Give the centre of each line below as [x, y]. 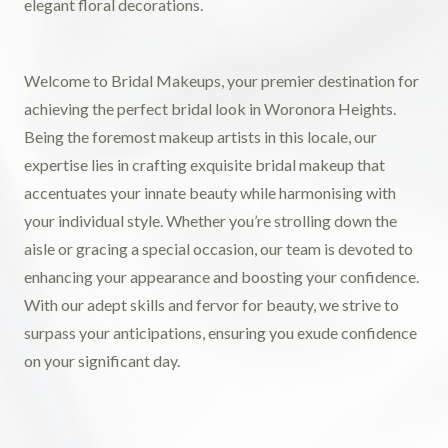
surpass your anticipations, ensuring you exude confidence [220, 332]
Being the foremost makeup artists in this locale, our [200, 136]
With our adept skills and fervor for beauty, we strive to [211, 304]
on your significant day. [102, 360]
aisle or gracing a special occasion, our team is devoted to [218, 248]
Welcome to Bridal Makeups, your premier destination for [221, 80]
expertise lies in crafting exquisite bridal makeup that [204, 164]
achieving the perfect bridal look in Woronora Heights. [210, 108]
